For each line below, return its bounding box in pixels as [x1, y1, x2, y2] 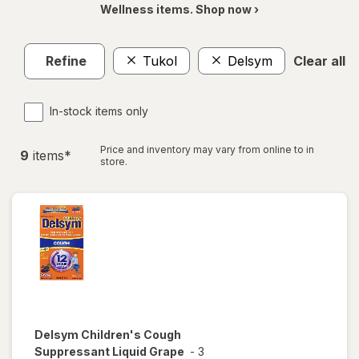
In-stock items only [50, 103, 148, 118]
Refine [46, 53, 87, 70]
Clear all [293, 53, 345, 70]
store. [100, 155, 127, 167]
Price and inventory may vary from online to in [100, 143, 314, 155]
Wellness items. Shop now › [100, 2, 259, 16]
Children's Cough [81, 327, 181, 341]
